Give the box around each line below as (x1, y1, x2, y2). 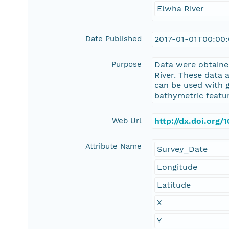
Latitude (157, 180, 191, 190)
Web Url (112, 116, 142, 126)
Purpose (111, 60, 142, 70)
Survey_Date (157, 144, 208, 154)
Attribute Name (85, 142, 142, 151)
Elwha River (157, 4, 204, 14)
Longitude (157, 162, 198, 172)
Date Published (85, 34, 142, 44)
